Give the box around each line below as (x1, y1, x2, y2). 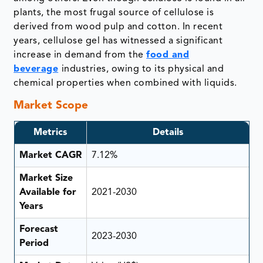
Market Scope (14, 100, 89, 112)
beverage (14, 64, 59, 74)
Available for (19, 188, 76, 198)
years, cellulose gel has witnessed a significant (14, 36, 223, 46)
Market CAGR (19, 151, 82, 161)
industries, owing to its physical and (61, 64, 224, 74)
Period (19, 239, 49, 249)
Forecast (19, 225, 58, 235)
